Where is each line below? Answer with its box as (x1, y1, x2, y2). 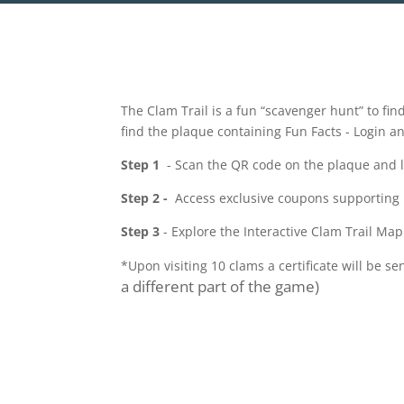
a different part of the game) (121, 275, 320, 297)
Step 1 (121, 155, 161, 173)
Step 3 (121, 222, 164, 240)
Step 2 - (121, 188, 172, 207)
